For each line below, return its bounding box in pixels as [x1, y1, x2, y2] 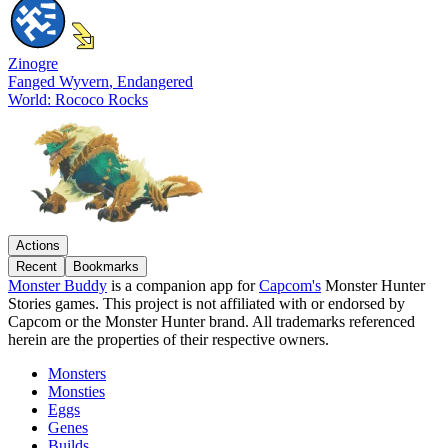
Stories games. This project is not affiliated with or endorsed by [8, 295, 405, 313]
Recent [16, 259, 57, 275]
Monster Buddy [8, 277, 107, 295]
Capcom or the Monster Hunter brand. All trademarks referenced [8, 313, 415, 331]
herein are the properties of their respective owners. [8, 331, 329, 349]
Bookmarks [73, 259, 139, 275]
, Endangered [109, 73, 193, 91]
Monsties [48, 383, 105, 401]
